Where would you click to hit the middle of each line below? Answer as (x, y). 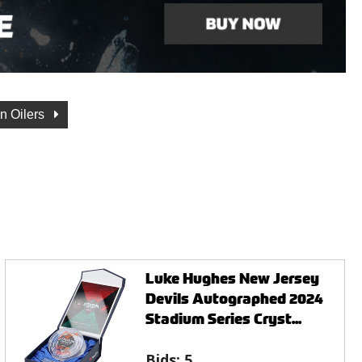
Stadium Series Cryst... (224, 318)
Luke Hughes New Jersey (233, 278)
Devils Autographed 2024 (235, 298)
